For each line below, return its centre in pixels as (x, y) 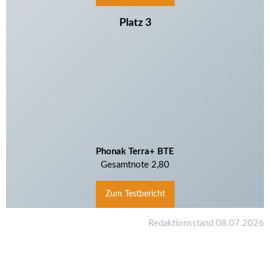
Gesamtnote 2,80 (135, 165)
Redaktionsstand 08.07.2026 (206, 224)
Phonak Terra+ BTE (135, 152)
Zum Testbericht (135, 194)
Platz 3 (135, 23)
